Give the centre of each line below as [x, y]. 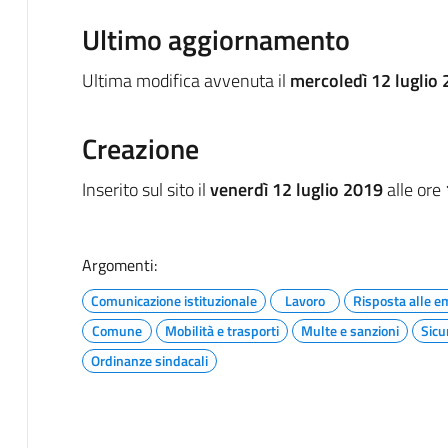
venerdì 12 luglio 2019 [296, 189]
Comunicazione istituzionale [173, 300]
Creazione [140, 148]
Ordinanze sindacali [149, 360]
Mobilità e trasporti [221, 330]
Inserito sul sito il [145, 189]
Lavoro [304, 300]
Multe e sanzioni [349, 330]
